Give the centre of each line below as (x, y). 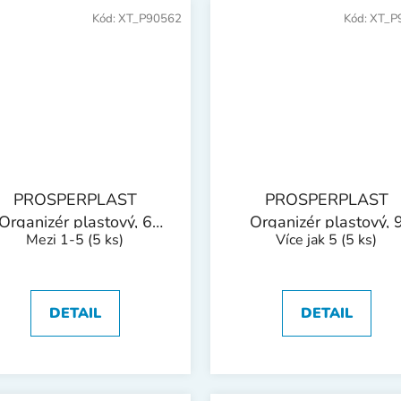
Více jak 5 (308, 239)
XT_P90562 (150, 18)
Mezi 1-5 (57, 239)
